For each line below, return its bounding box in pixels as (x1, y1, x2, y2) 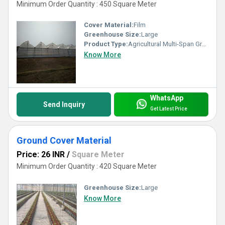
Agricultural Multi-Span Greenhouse (128, 40, 202, 48)
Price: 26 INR (17, 150, 65, 160)
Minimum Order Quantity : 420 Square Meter (17, 162, 157, 171)
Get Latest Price (150, 105, 187, 111)
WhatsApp (150, 94, 183, 102)
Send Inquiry (43, 100, 85, 109)
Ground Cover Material (17, 135, 111, 146)
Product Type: (84, 40, 128, 48)
